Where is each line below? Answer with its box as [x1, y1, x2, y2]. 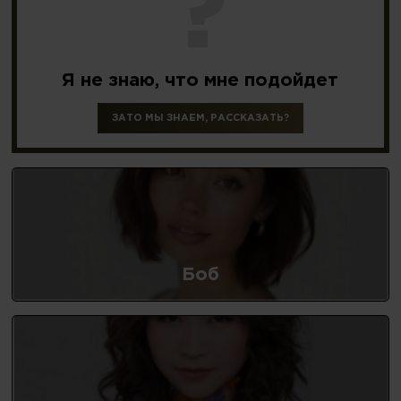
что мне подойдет [159, 72, 339, 89]
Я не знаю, [62, 72, 160, 89]
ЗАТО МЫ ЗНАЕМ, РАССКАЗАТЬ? [111, 113, 289, 123]
